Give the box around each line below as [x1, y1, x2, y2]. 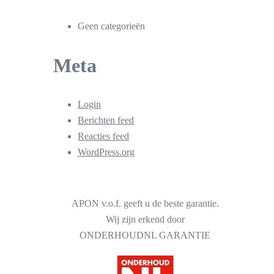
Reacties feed [78, 131, 129, 142]
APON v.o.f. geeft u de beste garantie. [71, 198, 219, 209]
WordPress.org [78, 147, 135, 158]
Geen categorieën [78, 21, 145, 32]
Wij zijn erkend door [105, 214, 185, 225]
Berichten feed [78, 115, 134, 126]
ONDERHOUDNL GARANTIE [80, 230, 210, 241]
